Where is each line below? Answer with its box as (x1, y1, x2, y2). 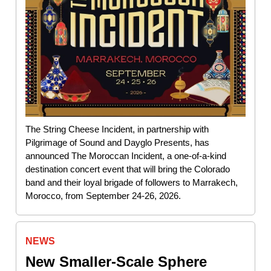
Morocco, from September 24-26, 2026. (25, 191, 181, 201)
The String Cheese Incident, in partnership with (25, 124, 209, 135)
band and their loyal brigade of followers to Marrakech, (25, 177, 238, 188)
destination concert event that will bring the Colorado (25, 164, 230, 175)
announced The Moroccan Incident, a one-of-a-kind (25, 151, 226, 162)
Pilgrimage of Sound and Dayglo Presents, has (25, 137, 209, 148)
